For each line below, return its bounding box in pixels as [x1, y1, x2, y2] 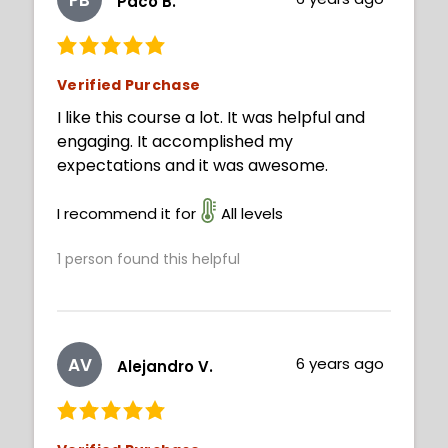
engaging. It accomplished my [57, 130, 293, 154]
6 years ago [296, 353, 385, 375]
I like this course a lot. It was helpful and [57, 106, 365, 130]
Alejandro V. [117, 355, 213, 377]
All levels [221, 203, 283, 225]
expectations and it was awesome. [57, 154, 328, 178]
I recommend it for [57, 203, 196, 225]
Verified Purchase [57, 75, 201, 96]
